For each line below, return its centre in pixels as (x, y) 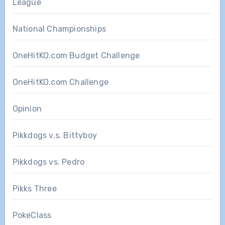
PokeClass (32, 215)
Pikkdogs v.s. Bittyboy (54, 135)
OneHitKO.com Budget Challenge (76, 55)
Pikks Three (34, 188)
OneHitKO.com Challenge (60, 82)
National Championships (59, 29)
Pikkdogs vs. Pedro (48, 162)
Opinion (27, 108)
